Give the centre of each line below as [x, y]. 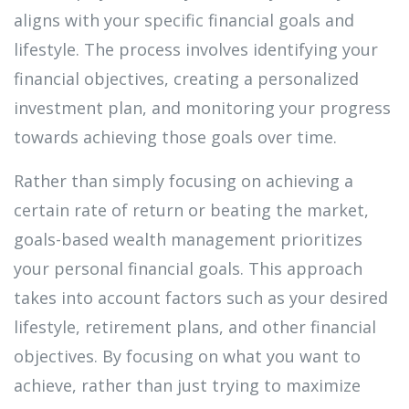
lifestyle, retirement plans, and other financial [195, 326]
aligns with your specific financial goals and [184, 20]
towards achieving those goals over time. [175, 136]
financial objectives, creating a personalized [186, 78]
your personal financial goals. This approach [188, 268]
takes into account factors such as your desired [201, 297]
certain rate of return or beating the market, [191, 210]
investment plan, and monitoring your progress [202, 107]
